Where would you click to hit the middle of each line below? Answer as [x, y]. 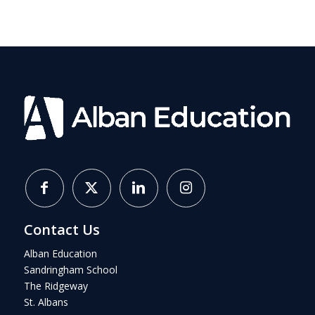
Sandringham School [70, 270]
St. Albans [46, 302]
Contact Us [62, 229]
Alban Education [60, 254]
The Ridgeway [56, 286]
